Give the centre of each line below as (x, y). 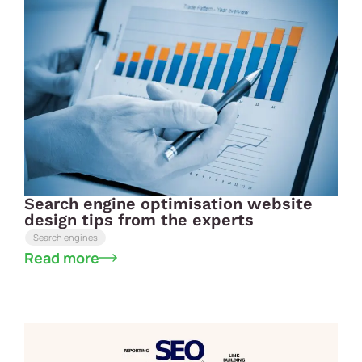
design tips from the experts (139, 219)
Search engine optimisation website (168, 203)
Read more (62, 257)
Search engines (65, 237)
